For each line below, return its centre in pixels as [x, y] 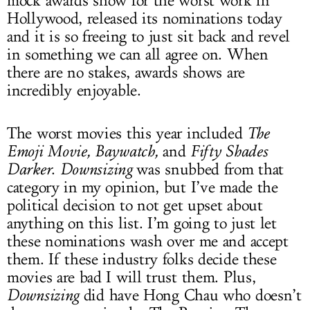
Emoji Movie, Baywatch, [85, 151]
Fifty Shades [229, 151]
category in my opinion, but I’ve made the [143, 188]
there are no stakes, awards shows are [126, 73]
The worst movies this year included [127, 134]
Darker [29, 169]
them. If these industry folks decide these [142, 259]
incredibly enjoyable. [76, 91]
